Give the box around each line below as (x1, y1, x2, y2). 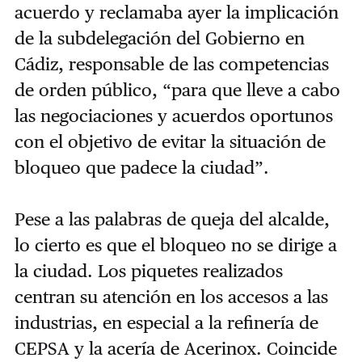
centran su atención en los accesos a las (14, 286, 328, 308)
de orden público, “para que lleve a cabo (14, 79, 340, 101)
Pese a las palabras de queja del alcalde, (14, 208, 330, 230)
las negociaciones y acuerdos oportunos (14, 105, 333, 127)
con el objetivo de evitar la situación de (14, 131, 326, 153)
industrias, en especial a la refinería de (14, 312, 318, 334)
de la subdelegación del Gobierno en (14, 27, 305, 49)
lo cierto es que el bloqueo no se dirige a (14, 234, 337, 256)
